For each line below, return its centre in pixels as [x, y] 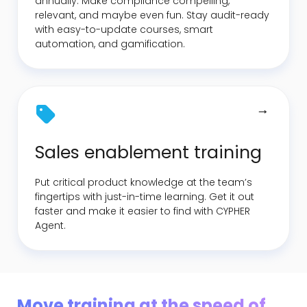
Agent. [50, 225]
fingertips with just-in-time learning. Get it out [145, 196]
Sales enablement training [148, 152]
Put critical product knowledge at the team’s [144, 182]
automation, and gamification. [110, 44]
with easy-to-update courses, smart [124, 29]
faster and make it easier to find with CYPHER [143, 211]
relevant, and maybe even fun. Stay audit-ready [152, 15]
